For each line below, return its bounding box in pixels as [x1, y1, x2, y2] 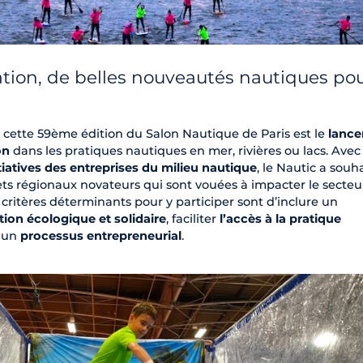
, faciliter [166, 211, 220, 227]
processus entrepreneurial [20, 228, 181, 244]
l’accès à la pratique [220, 211, 341, 227]
